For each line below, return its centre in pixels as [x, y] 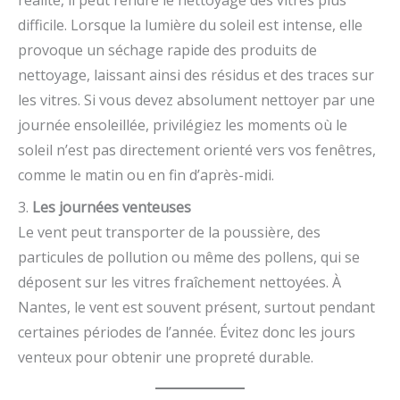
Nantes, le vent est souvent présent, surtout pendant [196, 308]
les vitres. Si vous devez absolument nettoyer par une [196, 100]
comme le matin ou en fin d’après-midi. [146, 175]
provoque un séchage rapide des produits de [167, 50]
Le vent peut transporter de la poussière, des [169, 233]
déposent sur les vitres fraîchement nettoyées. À [179, 283]
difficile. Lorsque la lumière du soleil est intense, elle [190, 25]
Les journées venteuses [112, 208]
